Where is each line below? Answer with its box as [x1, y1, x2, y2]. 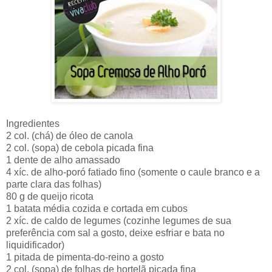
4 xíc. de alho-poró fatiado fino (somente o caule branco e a [6, 166, 260, 177]
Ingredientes [6, 118, 59, 129]
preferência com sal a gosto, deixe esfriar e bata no [6, 227, 225, 238]
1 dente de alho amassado [6, 154, 120, 165]
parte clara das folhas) [6, 178, 101, 189]
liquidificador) [6, 239, 64, 250]
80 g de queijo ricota [6, 191, 93, 202]
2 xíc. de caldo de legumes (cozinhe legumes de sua [6, 215, 231, 226]
